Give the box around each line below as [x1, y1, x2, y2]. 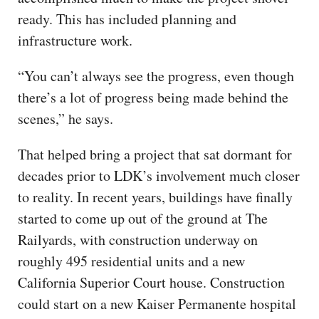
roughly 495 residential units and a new [18, 251, 245, 271]
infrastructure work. [18, 30, 132, 50]
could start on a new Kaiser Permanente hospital [18, 293, 296, 313]
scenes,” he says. [18, 108, 113, 128]
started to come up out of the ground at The [18, 208, 268, 228]
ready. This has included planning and [18, 9, 236, 28]
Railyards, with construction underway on [18, 229, 258, 249]
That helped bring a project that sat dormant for [18, 144, 292, 164]
